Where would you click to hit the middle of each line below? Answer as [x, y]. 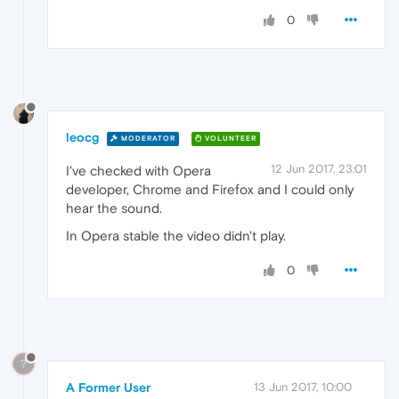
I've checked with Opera [138, 171]
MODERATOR [147, 138]
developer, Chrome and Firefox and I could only [210, 190]
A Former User [108, 387]
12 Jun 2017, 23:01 [319, 169]
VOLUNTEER [229, 138]
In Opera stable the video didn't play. [176, 236]
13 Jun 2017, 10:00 [303, 387]
